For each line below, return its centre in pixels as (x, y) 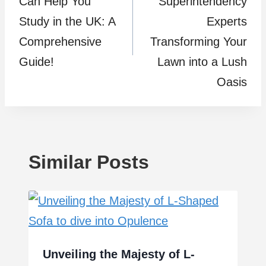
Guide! (37, 62)
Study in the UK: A (67, 22)
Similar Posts (89, 162)
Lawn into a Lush (202, 62)
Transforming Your (199, 42)
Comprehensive (60, 42)
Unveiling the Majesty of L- (119, 254)
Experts (227, 22)
